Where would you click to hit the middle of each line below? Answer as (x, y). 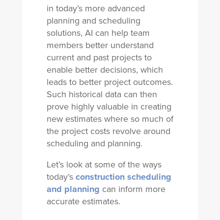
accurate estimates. (83, 201)
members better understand (100, 45)
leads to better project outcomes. (110, 82)
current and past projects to (99, 57)
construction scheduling (123, 177)
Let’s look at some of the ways (104, 165)
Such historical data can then (102, 94)
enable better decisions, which (105, 70)
